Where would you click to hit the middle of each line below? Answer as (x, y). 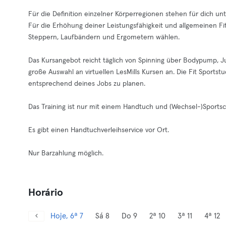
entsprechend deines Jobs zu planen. (87, 84)
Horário (46, 193)
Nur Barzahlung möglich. (66, 153)
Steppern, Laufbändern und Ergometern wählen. (104, 37)
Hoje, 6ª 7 (67, 216)
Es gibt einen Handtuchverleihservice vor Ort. (99, 130)
